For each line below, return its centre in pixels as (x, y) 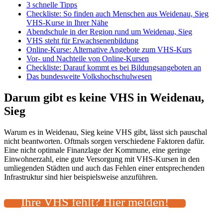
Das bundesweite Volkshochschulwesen (89, 76)
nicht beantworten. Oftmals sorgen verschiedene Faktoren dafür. (104, 141)
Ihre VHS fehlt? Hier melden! (95, 202)
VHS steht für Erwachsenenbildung (82, 40)
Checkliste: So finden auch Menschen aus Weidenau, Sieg (117, 13)
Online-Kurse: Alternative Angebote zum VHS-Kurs (109, 49)
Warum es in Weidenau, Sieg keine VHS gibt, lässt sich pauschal (106, 132)
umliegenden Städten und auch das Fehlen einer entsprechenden (104, 168)
